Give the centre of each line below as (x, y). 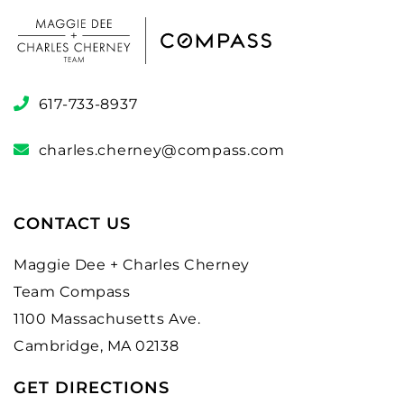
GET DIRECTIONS (92, 387)
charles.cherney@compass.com (161, 150)
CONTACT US (72, 223)
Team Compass (72, 291)
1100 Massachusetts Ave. (107, 318)
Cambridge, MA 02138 (96, 345)
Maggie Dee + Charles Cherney (132, 264)
